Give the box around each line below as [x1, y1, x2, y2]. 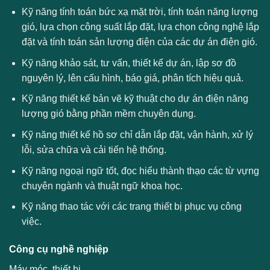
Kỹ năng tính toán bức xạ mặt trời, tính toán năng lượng [21, 7, 258, 17]
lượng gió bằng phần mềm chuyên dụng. [21, 108, 196, 119]
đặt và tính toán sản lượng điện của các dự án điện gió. [21, 37, 257, 48]
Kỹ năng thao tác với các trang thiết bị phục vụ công [21, 201, 242, 212]
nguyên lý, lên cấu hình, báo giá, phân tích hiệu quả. [21, 72, 243, 83]
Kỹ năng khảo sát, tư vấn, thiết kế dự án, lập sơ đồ [21, 57, 236, 68]
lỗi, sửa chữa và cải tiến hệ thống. [21, 144, 166, 155]
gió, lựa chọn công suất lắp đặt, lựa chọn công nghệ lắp [21, 22, 259, 33]
